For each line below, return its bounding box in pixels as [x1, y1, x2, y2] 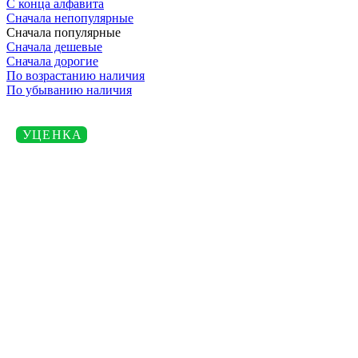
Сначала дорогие [6, 54, 98, 68]
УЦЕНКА [22, 127, 83, 141]
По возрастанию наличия [6, 68, 145, 82]
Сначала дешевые [6, 39, 102, 54]
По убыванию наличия [6, 82, 132, 97]
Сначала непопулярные [6, 10, 133, 25]
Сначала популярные [6, 25, 121, 39]
